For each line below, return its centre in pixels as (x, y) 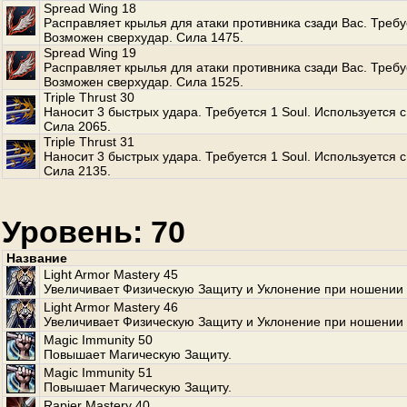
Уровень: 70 (94, 232)
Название (37, 258)
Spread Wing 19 (90, 53)
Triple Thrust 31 (89, 142)
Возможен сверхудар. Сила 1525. (144, 82)
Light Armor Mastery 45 (111, 274)
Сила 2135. (77, 171)
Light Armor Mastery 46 (111, 307)
